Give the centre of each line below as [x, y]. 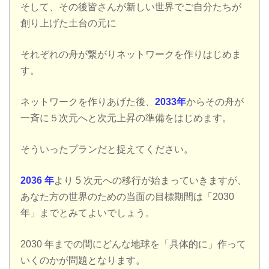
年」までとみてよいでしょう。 [88, 213]
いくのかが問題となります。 [83, 261]
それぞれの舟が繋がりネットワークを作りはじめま [131, 55]
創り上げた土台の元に [69, 23]
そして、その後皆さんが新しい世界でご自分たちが [131, 7]
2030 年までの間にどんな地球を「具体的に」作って [134, 244]
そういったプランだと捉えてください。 [107, 150]
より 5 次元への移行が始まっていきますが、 [151, 181]
